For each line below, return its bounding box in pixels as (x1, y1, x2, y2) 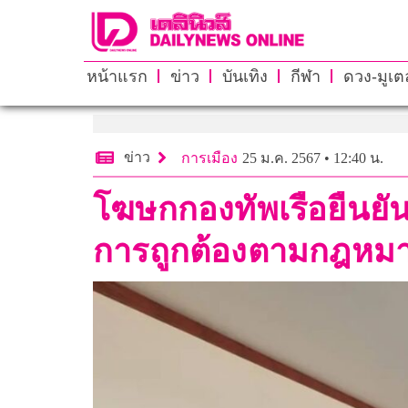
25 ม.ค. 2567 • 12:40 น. (242, 149, 383, 166)
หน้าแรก (86, 66, 148, 86)
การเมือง (181, 149, 238, 166)
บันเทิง (221, 66, 268, 86)
